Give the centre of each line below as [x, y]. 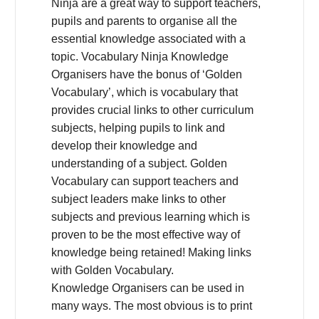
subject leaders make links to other [138, 199]
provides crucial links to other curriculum [152, 110]
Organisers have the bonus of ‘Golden [147, 75]
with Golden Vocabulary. [113, 271]
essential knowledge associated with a [148, 39]
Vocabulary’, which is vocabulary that [145, 93]
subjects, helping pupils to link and [138, 128]
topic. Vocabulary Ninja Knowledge [140, 57]
